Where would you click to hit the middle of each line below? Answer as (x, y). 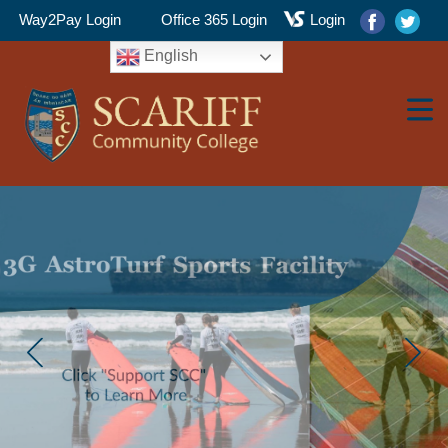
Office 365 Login (213, 19)
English (168, 56)
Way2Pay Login (69, 19)
